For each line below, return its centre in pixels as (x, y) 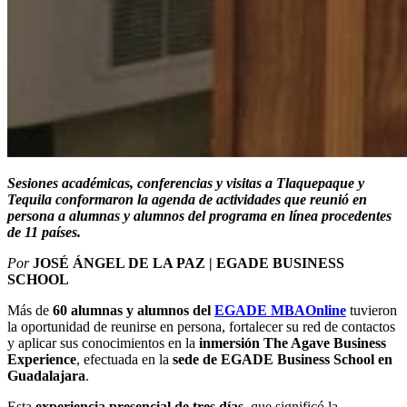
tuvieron (372, 311)
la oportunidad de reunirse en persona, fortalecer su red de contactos (201, 327)
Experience (42, 360)
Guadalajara (46, 376)
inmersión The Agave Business (293, 343)
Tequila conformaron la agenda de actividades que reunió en (187, 200)
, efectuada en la (124, 360)
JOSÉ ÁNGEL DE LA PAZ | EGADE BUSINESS (189, 263)
